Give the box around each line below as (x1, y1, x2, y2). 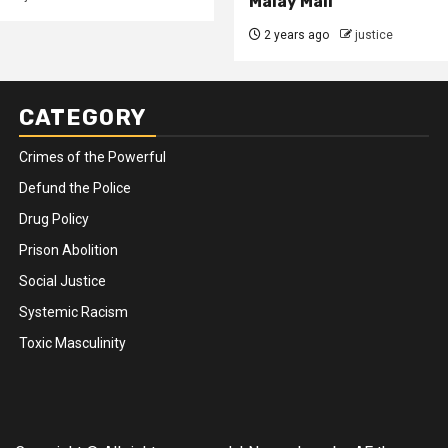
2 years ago (261, 28, 329, 42)
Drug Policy (19, 211, 89, 227)
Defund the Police (19, 180, 131, 196)
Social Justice (19, 273, 106, 289)
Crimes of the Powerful (19, 149, 166, 165)
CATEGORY (19, 104, 146, 131)
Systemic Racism (19, 304, 128, 320)
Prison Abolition (19, 242, 118, 258)
